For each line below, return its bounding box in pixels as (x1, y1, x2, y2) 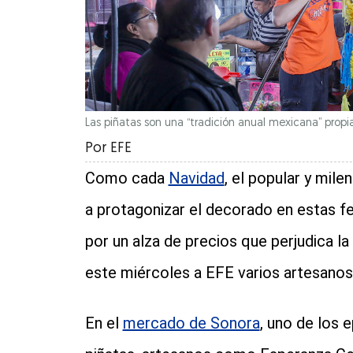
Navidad (168, 169, 225, 188)
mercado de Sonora (122, 314, 260, 333)
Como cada (84, 169, 169, 188)
